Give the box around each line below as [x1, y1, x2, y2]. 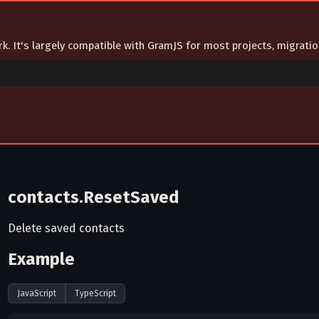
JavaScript [17, 288, 57, 298]
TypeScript [75, 288, 117, 298]
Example [8, 249, 75, 269]
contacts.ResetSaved [8, 187, 180, 207]
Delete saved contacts [8, 221, 125, 235]
